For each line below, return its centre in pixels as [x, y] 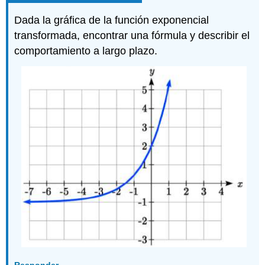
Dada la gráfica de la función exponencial [112, 20]
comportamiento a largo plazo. [86, 51]
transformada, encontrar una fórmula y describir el [132, 35]
